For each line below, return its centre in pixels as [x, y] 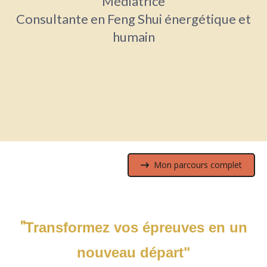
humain [133, 36]
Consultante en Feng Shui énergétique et [133, 18]
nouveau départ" [133, 252]
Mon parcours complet [198, 164]
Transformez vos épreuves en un [136, 227]
